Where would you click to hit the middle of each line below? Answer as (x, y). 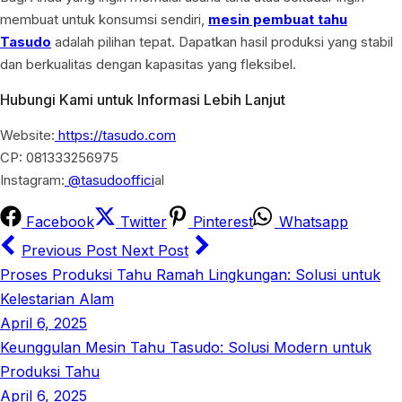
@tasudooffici (109, 179)
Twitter (141, 221)
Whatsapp (311, 221)
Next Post (155, 250)
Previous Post (71, 250)
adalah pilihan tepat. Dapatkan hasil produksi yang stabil (222, 41)
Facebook (58, 221)
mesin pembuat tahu (278, 19)
